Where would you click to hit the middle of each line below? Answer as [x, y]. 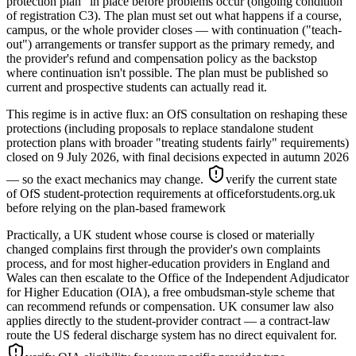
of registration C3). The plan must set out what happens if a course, [174, 16]
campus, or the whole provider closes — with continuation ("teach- [174, 30]
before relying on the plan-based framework [116, 208]
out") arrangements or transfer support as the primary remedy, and [170, 44]
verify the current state [281, 180]
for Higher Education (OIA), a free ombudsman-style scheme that [170, 292]
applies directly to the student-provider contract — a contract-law [168, 321]
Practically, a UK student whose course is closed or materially [161, 235]
